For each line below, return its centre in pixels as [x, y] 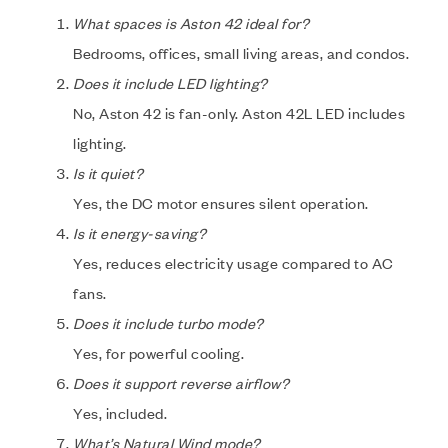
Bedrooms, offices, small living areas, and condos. [241, 53]
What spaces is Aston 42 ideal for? [191, 23]
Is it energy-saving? [139, 233]
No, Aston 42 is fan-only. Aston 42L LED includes [239, 113]
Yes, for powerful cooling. [158, 353]
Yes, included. [120, 413]
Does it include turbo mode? [168, 323]
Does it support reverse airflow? [181, 383]
